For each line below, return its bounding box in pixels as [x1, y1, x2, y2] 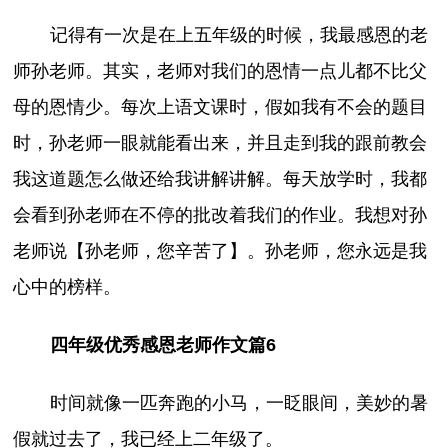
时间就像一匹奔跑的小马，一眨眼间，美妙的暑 [49, 392, 428, 413]
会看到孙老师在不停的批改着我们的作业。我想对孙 [13, 204, 428, 225]
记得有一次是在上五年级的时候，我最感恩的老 [49, 24, 428, 45]
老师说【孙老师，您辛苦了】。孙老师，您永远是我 [13, 240, 428, 261]
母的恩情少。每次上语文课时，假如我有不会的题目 [13, 96, 428, 117]
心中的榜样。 [13, 276, 122, 297]
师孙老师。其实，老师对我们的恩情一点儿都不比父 [13, 60, 428, 81]
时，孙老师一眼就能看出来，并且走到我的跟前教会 [13, 132, 428, 153]
